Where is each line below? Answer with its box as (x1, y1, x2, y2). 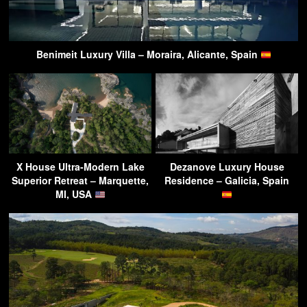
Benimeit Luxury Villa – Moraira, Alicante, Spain (36, 47, 260, 62)
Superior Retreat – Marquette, (12, 173, 149, 188)
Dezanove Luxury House (169, 160, 284, 174)
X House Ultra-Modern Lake (16, 160, 145, 174)
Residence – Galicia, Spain (164, 173, 289, 188)
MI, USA (55, 187, 95, 201)
